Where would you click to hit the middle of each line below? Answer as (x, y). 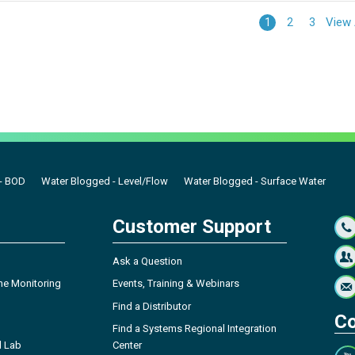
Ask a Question (147, 261)
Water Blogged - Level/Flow (105, 181)
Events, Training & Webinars (176, 284)
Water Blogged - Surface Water (255, 181)
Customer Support (192, 226)
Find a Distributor (152, 306)
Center (127, 345)
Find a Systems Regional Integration (195, 329)
